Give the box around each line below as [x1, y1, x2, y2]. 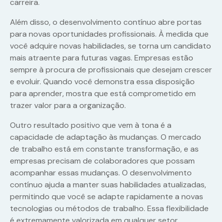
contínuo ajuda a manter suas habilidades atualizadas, [10, 179, 206, 190]
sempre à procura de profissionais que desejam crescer [10, 64, 212, 75]
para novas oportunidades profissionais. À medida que [10, 29, 209, 40]
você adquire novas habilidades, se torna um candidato [10, 41, 211, 52]
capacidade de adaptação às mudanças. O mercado [10, 132, 201, 143]
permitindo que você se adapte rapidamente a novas [10, 191, 203, 202]
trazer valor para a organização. [10, 100, 126, 111]
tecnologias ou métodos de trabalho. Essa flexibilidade [10, 203, 209, 214]
